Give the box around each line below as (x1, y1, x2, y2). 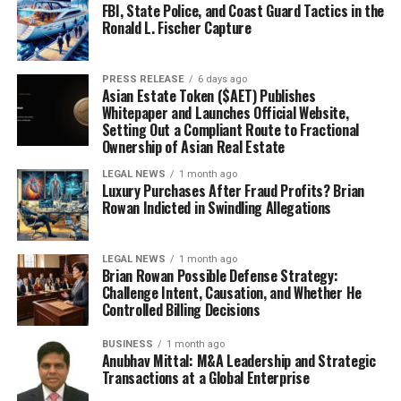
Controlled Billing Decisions (101, 299, 260, 320)
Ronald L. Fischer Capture (101, 17, 252, 38)
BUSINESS (101, 338, 153, 350)
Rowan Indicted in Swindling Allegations (101, 197, 332, 218)
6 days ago (197, 73, 247, 85)
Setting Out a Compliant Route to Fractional (101, 119, 359, 141)
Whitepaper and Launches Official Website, (101, 102, 349, 124)
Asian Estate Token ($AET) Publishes (101, 85, 316, 107)
